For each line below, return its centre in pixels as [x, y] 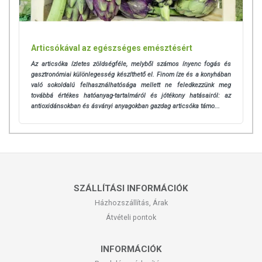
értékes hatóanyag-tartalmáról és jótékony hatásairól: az [144, 96]
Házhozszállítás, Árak [131, 203]
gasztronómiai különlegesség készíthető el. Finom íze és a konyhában [131, 75]
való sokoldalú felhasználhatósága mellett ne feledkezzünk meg [131, 85]
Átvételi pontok [131, 218]
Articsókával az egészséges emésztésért [112, 48]
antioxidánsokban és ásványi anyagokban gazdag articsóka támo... [125, 106]
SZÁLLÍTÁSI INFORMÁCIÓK [131, 189]
